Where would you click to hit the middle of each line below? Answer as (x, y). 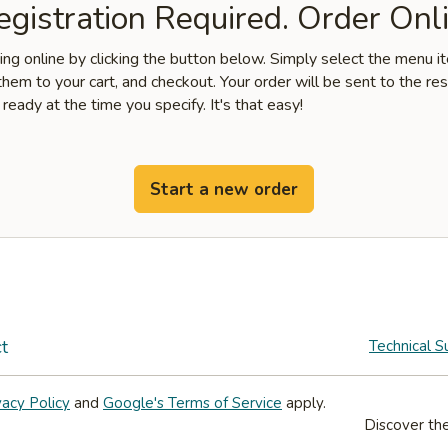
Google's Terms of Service (192, 403)
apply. (304, 403)
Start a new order (224, 189)
